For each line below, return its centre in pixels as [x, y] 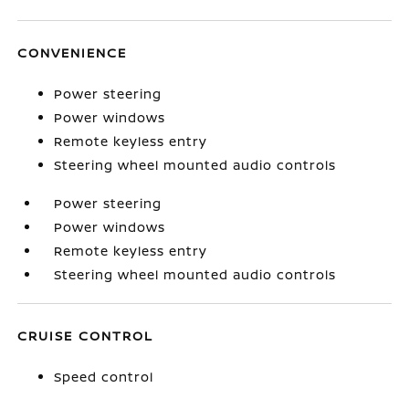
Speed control [104, 377]
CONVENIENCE [73, 52]
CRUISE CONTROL [86, 336]
